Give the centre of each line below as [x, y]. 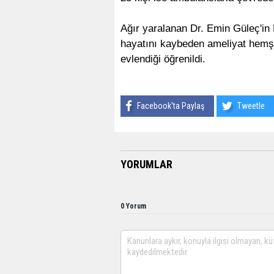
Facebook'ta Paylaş [171, 106]
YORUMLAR [146, 164]
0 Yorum [133, 206]
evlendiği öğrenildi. [163, 59]
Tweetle [251, 106]
